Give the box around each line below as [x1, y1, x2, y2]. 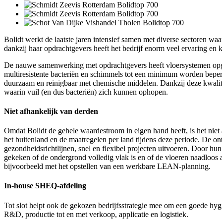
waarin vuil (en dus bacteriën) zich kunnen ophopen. [4, 87, 168, 96]
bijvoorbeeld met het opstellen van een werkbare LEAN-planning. [4, 162, 211, 171]
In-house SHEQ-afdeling [4, 181, 86, 190]
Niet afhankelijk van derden [4, 107, 98, 115]
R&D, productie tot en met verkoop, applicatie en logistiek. [4, 210, 190, 219]
